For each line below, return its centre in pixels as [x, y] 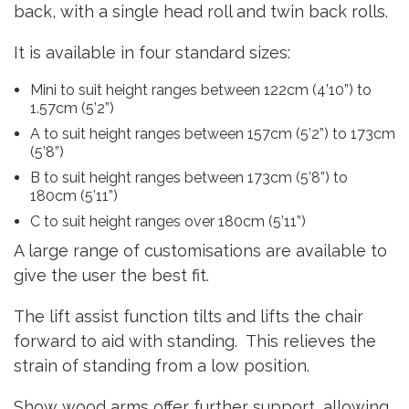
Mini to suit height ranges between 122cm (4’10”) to [200, 90]
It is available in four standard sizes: [152, 52]
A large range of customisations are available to [200, 251]
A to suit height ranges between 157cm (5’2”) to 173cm [212, 134]
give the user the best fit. [111, 275]
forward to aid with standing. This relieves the [195, 341]
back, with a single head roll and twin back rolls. [201, 11]
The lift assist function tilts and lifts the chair [189, 316]
